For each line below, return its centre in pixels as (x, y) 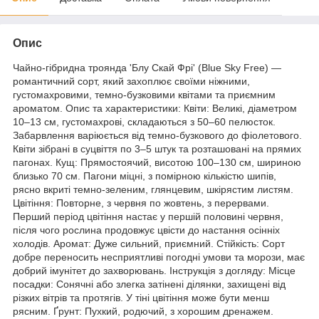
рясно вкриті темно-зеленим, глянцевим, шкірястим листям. (153, 189)
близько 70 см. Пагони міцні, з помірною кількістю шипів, (145, 176)
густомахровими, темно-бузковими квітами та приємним (144, 94)
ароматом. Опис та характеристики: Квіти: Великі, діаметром (155, 108)
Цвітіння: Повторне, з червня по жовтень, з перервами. (141, 203)
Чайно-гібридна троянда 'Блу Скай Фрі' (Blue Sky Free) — (147, 67)
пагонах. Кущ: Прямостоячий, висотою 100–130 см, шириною (157, 162)
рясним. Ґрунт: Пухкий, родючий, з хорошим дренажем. (143, 311)
